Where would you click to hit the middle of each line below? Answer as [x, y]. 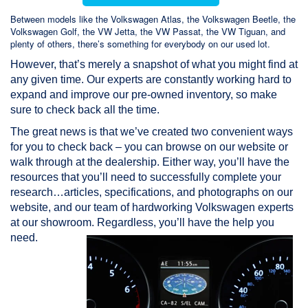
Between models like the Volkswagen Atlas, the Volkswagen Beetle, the [153, 19]
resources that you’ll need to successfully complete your [146, 177]
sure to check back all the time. [85, 110]
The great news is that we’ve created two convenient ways [152, 132]
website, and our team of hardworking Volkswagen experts [152, 208]
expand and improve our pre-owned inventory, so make [144, 95]
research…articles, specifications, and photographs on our [152, 192]
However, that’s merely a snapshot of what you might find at [154, 65]
